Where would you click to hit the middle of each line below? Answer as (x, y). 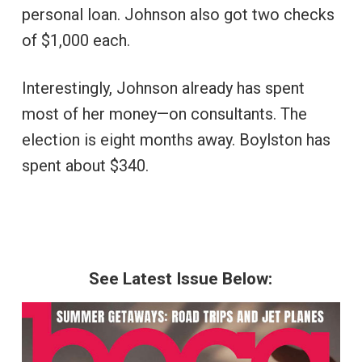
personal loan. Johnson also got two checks (178, 14)
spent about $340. (85, 165)
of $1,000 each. (76, 40)
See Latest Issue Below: (181, 278)
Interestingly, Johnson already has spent (163, 88)
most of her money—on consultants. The (164, 114)
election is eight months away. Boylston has (176, 139)
